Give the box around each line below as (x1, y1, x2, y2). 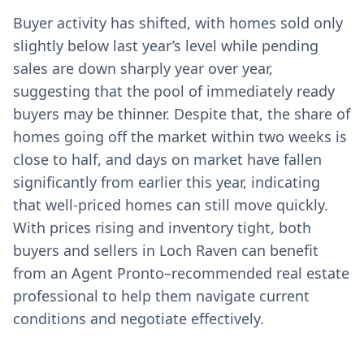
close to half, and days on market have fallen (13, 149, 322, 169)
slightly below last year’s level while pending (13, 36, 318, 55)
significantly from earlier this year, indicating (13, 172, 320, 192)
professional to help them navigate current (13, 286, 310, 305)
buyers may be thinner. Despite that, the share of (13, 104, 350, 123)
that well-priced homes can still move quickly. (13, 195, 328, 214)
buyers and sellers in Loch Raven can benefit (13, 240, 318, 260)
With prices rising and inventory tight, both (13, 218, 311, 237)
